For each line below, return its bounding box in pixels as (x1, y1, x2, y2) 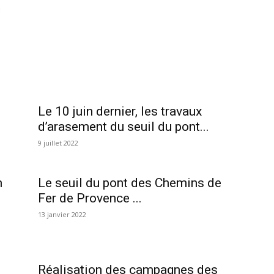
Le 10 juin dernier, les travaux (38, 104, 202, 119)
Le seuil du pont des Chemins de (38, 176, 221, 190)
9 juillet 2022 (38, 138, 78, 147)
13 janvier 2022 (38, 210, 86, 219)
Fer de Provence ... (38, 191, 142, 206)
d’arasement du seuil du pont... (38, 119, 209, 134)
